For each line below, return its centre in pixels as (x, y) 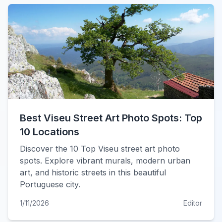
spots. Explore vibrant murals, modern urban (105, 161)
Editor (193, 203)
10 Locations (50, 132)
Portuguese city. (50, 184)
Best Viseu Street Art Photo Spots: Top (111, 118)
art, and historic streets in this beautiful (93, 172)
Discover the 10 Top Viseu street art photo (100, 149)
